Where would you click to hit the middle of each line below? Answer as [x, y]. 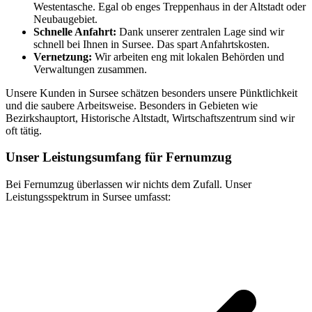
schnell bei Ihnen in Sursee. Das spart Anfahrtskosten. [151, 44]
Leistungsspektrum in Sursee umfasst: [88, 196]
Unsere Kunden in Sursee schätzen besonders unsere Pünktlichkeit [151, 93]
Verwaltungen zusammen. [90, 69]
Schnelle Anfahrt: [75, 31]
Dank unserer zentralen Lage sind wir [200, 31]
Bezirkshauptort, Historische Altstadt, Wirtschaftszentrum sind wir [150, 118]
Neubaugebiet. [65, 19]
